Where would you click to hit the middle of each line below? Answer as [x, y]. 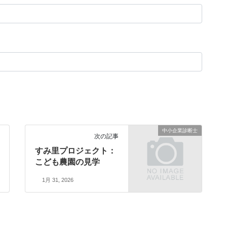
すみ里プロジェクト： [76, 151]
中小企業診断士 [180, 131]
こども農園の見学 [68, 162]
